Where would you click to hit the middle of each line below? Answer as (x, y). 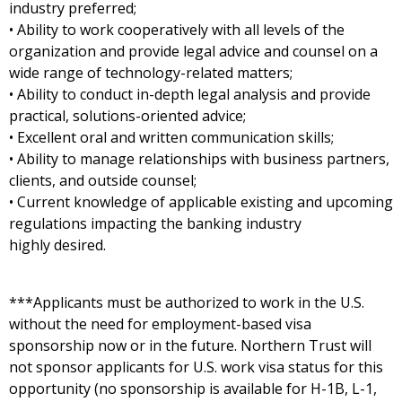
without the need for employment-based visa (160, 324)
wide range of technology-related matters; (153, 73)
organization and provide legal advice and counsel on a (193, 51)
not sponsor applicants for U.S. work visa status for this (196, 367)
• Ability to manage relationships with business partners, (199, 159)
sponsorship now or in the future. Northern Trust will (190, 345)
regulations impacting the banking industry (155, 223)
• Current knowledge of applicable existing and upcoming (201, 202)
